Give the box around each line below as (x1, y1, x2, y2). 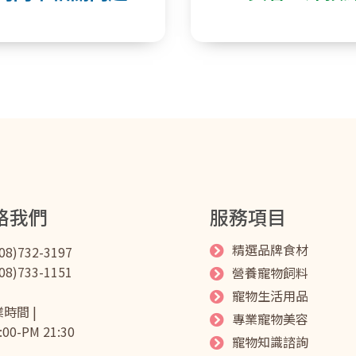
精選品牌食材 (231, 240, 308, 260)
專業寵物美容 (231, 309, 308, 329)
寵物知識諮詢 (231, 332, 308, 352)
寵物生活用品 (231, 286, 308, 306)
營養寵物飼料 (231, 263, 308, 283)
